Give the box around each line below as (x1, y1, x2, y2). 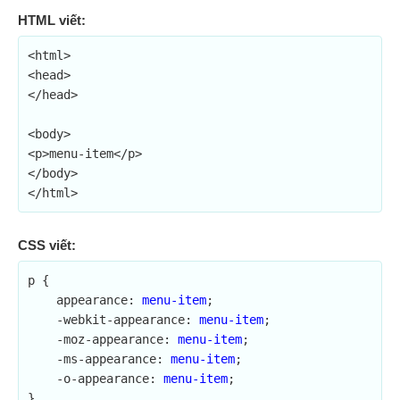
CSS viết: (18, 237, 76, 253)
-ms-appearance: (56, 352, 171, 366)
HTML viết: (18, 12, 86, 28)
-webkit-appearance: (56, 312, 199, 327)
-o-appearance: (56, 371, 163, 386)
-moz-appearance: (56, 332, 178, 346)
